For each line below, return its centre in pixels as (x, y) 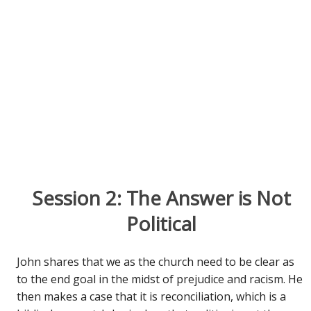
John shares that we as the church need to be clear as (156, 261)
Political (161, 223)
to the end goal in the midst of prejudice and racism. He (160, 279)
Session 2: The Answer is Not (161, 197)
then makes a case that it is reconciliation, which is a (152, 296)
